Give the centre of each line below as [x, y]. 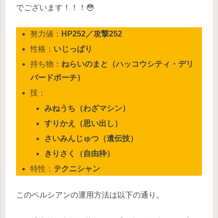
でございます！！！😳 [55, 8]
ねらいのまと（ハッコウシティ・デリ [128, 64]
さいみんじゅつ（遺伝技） [91, 138]
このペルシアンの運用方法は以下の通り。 [90, 195]
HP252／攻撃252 [92, 34]
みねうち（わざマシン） [87, 108]
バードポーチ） [58, 78]
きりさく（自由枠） [80, 154]
